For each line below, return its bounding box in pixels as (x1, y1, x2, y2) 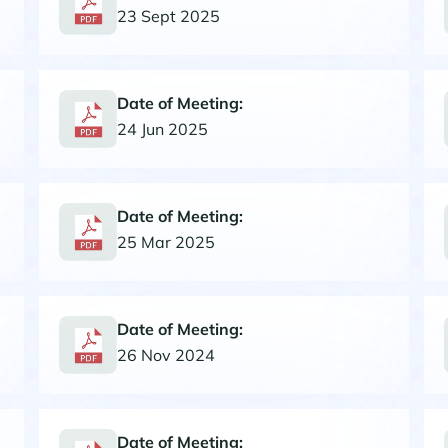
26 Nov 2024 (117, 344, 215, 365)
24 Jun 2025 (117, 118, 208, 139)
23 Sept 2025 (117, 5, 220, 26)
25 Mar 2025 (117, 231, 215, 252)
